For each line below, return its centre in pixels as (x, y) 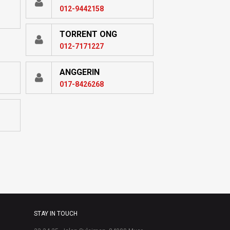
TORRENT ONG (89, 34)
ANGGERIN (80, 72)
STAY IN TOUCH (56, 213)
